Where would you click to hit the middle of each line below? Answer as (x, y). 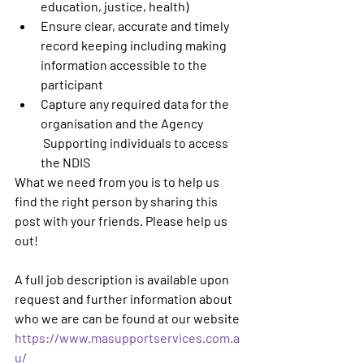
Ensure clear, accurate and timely (136, 26)
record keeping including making (135, 45)
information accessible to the (125, 65)
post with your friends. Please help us (122, 221)
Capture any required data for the (136, 104)
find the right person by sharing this (117, 201)
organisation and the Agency (122, 123)
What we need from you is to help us (118, 182)
